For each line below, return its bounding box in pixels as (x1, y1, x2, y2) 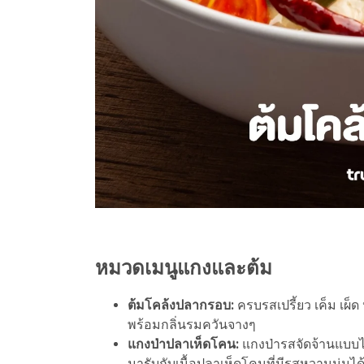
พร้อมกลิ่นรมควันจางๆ (128, 316, 256, 332)
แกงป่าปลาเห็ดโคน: (128, 336, 242, 352)
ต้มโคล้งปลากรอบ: (128, 297, 237, 313)
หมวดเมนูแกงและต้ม (95, 256, 272, 279)
